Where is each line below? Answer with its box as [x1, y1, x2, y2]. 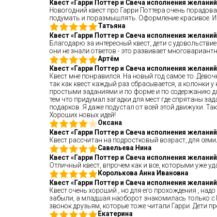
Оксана [98, 119, 122, 126]
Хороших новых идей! [49, 111, 116, 119]
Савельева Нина [98, 144, 152, 152]
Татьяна [98, 22, 125, 30]
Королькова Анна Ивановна [98, 169, 188, 177]
